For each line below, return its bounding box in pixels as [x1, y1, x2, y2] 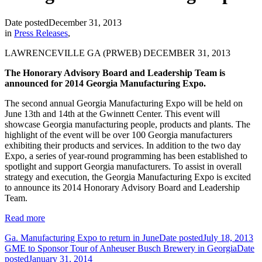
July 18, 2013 [203, 232, 253, 243]
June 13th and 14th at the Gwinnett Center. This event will [5, 108, 220, 119]
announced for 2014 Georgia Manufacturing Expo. [5, 78, 206, 88]
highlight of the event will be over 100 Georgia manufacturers [5, 129, 232, 140]
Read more [5, 212, 45, 223]
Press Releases [14, 27, 68, 38]
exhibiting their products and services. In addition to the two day [5, 140, 241, 150]
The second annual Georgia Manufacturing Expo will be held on [5, 98, 243, 108]
